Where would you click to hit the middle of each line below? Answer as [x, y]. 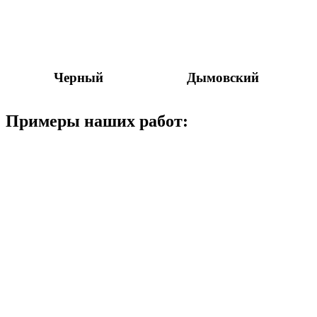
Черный [79, 77]
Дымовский [223, 77]
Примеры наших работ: [99, 121]
